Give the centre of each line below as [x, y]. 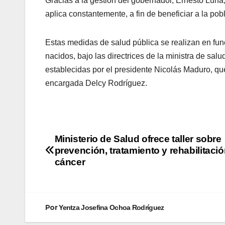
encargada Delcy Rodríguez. [96, 83]
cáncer [70, 162]
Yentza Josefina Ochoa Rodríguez [111, 208]
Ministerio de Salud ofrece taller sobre [138, 139]
